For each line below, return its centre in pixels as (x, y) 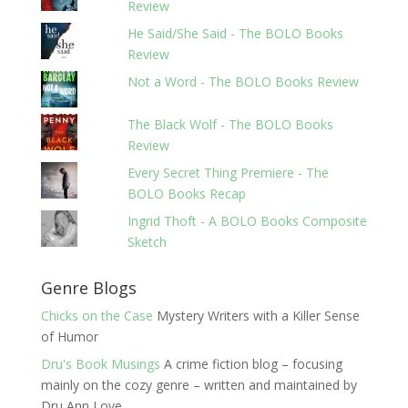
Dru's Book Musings (100, 364)
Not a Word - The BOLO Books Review (244, 82)
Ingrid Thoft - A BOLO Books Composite (248, 221)
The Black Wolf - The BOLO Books (231, 124)
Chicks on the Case (97, 316)
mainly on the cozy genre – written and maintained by (199, 385)
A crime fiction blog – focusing (251, 364)
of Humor (69, 337)
